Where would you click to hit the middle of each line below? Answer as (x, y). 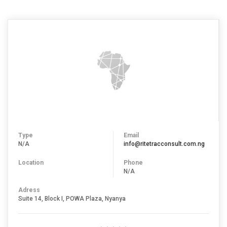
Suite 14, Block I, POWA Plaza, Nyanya (72, 199)
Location (31, 163)
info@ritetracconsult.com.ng (164, 144)
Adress (29, 190)
